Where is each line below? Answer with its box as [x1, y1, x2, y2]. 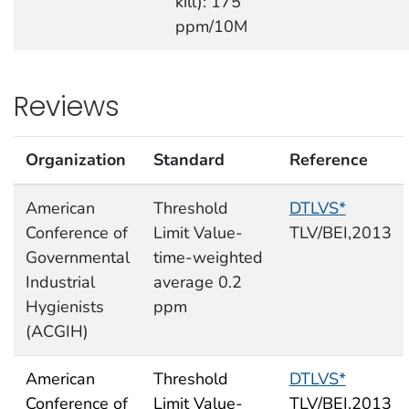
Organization [25, 148, 126, 171]
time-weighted [152, 246, 263, 268]
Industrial [25, 270, 95, 293]
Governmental [25, 246, 130, 268]
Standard [152, 148, 225, 171]
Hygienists [25, 295, 104, 318]
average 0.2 [152, 270, 242, 293]
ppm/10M [174, 16, 247, 38]
